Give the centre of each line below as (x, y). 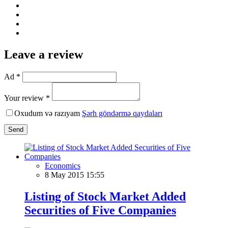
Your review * (27, 98)
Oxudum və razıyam (48, 113)
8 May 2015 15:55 (75, 175)
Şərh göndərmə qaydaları (122, 113)
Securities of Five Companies (100, 210)
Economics (63, 165)
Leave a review (44, 54)
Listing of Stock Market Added (105, 196)
